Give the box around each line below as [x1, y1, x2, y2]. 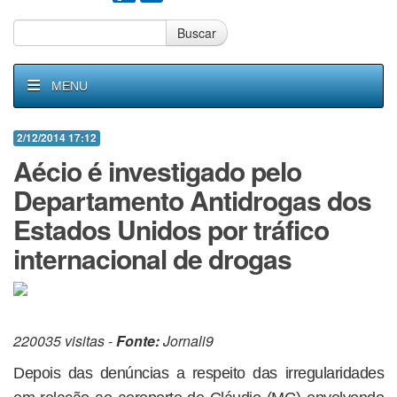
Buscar [177, 24, 216, 42]
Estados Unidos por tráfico [13, 210, 329, 248]
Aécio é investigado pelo [13, 152, 301, 190]
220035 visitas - [13, 331, 116, 351]
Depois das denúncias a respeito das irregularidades [13, 364, 384, 382]
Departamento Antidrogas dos [13, 181, 371, 219]
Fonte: [116, 331, 160, 351]
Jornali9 [160, 331, 214, 351]
